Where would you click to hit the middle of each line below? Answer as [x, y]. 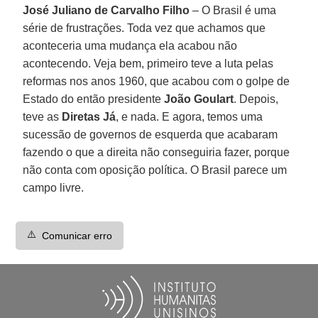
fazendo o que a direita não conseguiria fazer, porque [157, 152]
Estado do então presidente [94, 99]
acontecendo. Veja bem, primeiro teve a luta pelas [148, 63]
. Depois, [256, 99]
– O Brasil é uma [233, 10]
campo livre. [54, 187]
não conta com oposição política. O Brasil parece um [155, 170]
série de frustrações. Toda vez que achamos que [144, 28]
